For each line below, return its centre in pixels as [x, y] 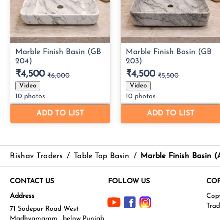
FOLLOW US [129, 181]
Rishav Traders [37, 156]
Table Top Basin [102, 156]
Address [22, 196]
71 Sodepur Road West [44, 209]
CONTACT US [32, 181]
